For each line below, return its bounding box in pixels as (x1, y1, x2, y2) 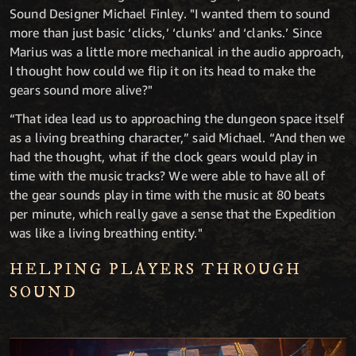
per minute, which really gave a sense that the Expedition (10, 205, 336, 222)
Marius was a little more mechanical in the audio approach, (10, 43, 345, 60)
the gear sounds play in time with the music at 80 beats (10, 186, 325, 203)
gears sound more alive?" (10, 81, 153, 98)
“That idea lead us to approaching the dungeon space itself (10, 110, 345, 126)
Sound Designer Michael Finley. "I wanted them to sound (10, 5, 331, 21)
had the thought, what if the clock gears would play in (10, 148, 318, 164)
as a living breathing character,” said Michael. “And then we (10, 129, 346, 145)
